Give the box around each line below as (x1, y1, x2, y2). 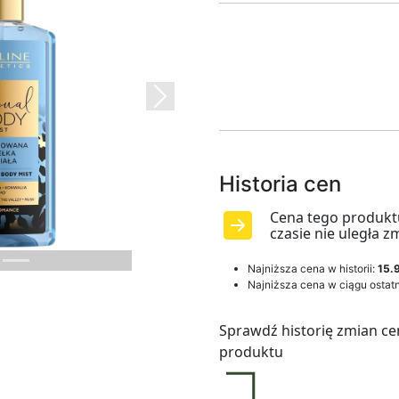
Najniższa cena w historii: (248, 262, 378, 275)
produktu (219, 342, 283, 362)
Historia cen (219, 171, 341, 197)
